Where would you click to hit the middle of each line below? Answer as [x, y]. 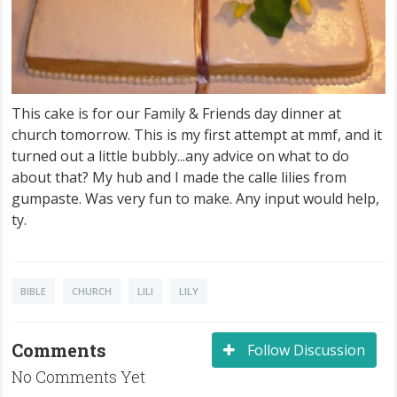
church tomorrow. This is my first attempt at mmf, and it [197, 135]
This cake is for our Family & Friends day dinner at [176, 114]
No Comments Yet [78, 377]
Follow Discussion [304, 350]
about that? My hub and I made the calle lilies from [179, 178]
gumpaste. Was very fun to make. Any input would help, [195, 199]
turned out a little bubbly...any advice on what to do [180, 156]
